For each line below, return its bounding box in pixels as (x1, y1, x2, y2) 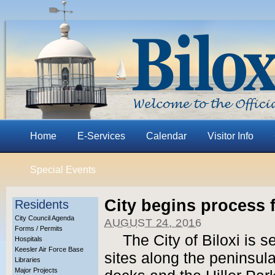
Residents (15, 198, 69, 211)
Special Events (30, 165, 96, 175)
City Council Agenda (15, 214, 74, 222)
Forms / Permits (15, 225, 63, 232)
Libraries (15, 256, 41, 263)
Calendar (146, 131, 187, 141)
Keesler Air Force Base (15, 246, 83, 253)
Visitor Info (207, 131, 254, 141)
